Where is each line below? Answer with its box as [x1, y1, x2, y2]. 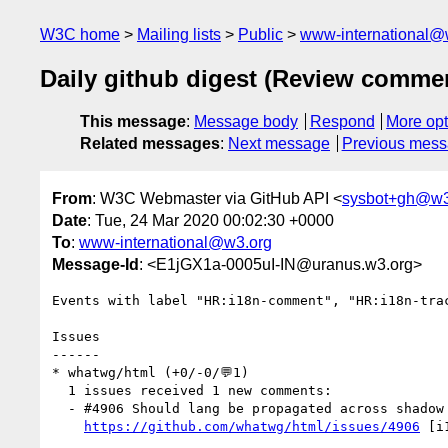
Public [238, 26, 283, 43]
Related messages [80, 135, 220, 153]
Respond [309, 113, 375, 131]
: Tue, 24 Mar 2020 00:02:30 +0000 [87, 211, 334, 229]
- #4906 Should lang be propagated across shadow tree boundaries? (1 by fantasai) [52, 400, 68, 416]
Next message [228, 135, 330, 153]
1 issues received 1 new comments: [52, 382, 68, 398]
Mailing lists [137, 26, 221, 43]
